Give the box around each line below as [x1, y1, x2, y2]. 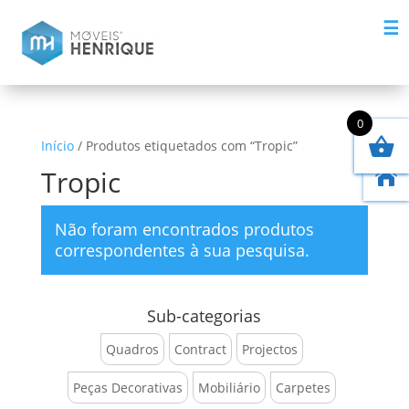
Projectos [242, 340, 299, 358]
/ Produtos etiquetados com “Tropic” [73, 136, 298, 154]
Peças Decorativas [73, 378, 184, 396]
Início [40, 136, 74, 154]
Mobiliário [198, 378, 261, 396]
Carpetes [276, 378, 331, 396]
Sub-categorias [147, 304, 262, 327]
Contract [174, 340, 227, 358]
